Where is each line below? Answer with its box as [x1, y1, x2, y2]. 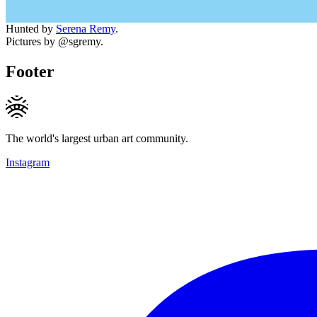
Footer [6, 62, 54, 81]
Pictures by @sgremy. [6, 35, 103, 47]
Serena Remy [56, 23, 115, 35]
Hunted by [6, 23, 56, 35]
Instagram [6, 156, 50, 168]
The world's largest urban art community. [6, 132, 188, 144]
